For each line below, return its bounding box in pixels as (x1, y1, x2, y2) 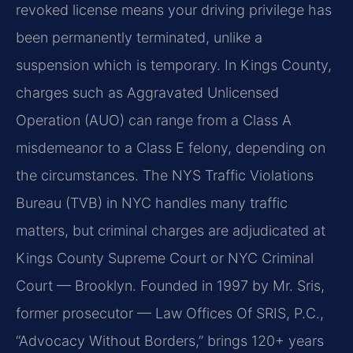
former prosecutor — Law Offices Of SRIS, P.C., (16, 305, 324, 322)
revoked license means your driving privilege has (16, 2, 332, 19)
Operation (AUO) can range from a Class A (16, 112, 292, 129)
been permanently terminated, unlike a (16, 29, 262, 46)
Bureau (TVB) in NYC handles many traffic (16, 195, 288, 212)
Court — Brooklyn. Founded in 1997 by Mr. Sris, (16, 277, 325, 295)
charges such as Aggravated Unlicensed (16, 84, 279, 102)
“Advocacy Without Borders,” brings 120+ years (16, 333, 324, 350)
